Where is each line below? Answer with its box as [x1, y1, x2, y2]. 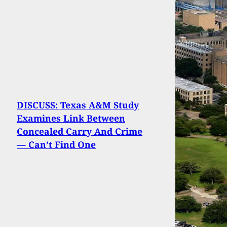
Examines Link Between [17, 111, 125, 124]
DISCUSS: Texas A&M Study [17, 98, 139, 111]
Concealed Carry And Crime [17, 125, 142, 137]
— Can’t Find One [17, 138, 96, 150]
